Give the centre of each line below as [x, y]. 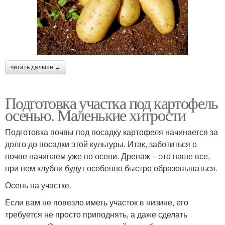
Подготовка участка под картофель [111, 102]
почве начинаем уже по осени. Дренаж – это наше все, [107, 156]
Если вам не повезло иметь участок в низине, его [97, 202]
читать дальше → [36, 67]
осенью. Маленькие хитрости [95, 115]
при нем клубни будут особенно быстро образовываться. [111, 168]
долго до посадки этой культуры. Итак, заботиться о [101, 144]
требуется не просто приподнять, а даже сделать [96, 214]
